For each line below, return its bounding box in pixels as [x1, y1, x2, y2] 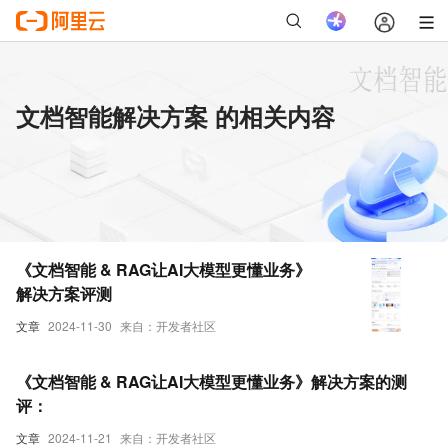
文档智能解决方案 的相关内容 [16, 99, 335, 133]
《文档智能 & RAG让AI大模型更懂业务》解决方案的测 [16, 370, 407, 393]
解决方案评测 [16, 282, 112, 305]
